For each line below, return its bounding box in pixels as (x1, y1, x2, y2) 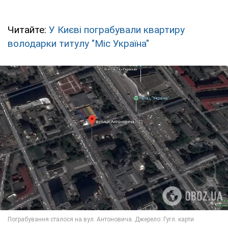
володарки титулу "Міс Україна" (8, 37, 149, 49)
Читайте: (8, 23, 49, 36)
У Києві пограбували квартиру (49, 23, 185, 36)
